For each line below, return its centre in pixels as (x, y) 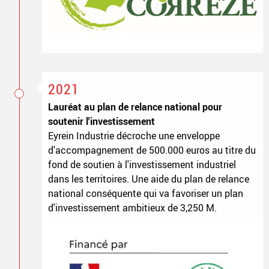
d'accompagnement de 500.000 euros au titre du (152, 150)
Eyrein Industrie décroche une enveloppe (134, 135)
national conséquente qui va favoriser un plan (145, 193)
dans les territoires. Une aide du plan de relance (148, 179)
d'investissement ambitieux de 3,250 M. (132, 207)
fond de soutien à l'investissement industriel (142, 164)
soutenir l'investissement (101, 121)
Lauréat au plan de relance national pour (135, 107)
